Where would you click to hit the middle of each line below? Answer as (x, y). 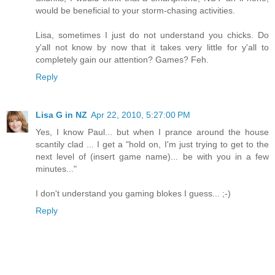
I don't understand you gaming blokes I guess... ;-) (133, 194)
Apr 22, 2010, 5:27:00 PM (141, 115)
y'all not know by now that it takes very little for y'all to (152, 48)
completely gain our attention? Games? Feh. (122, 60)
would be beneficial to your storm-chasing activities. (135, 11)
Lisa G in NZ (61, 115)
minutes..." (56, 169)
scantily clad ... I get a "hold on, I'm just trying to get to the (152, 145)
